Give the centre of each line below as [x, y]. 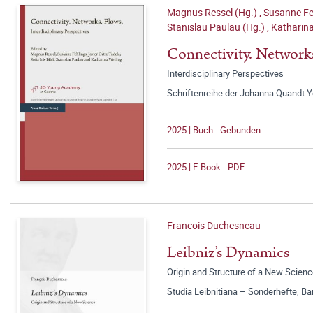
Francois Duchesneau [214, 225]
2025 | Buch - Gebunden [214, 130]
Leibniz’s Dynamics [228, 253]
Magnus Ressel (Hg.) [213, 12]
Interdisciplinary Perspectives [225, 73]
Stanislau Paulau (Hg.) [217, 27]
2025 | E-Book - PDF [206, 167]
